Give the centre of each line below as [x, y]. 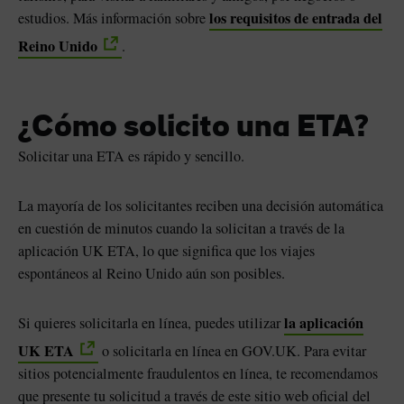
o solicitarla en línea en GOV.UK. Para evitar [232, 351]
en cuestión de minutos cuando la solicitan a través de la [181, 229]
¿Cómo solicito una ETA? [193, 129]
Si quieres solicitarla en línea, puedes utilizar [151, 323]
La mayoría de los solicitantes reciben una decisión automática [201, 206]
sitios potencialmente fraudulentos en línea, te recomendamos [198, 374]
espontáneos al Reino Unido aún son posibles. [151, 274]
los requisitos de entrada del [296, 18]
